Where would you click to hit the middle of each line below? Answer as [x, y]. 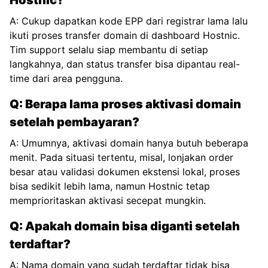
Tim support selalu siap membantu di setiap [109, 50]
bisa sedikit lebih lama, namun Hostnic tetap [110, 186]
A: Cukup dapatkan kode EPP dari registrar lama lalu [129, 21]
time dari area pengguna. [66, 78]
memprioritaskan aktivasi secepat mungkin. [108, 200]
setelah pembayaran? [74, 122]
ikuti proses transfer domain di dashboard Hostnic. [125, 35]
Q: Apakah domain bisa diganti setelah [125, 226]
